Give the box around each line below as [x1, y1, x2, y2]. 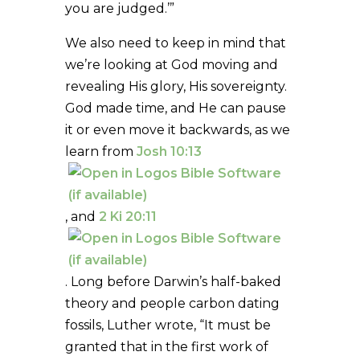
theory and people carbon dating [64, 295, 280, 311]
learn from [64, 143, 137, 159]
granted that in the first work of [64, 338, 268, 354]
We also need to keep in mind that [64, 35, 286, 51]
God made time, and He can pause [64, 100, 286, 116]
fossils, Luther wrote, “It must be [64, 317, 271, 333]
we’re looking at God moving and [64, 56, 278, 72]
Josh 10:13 [136, 143, 202, 159]
